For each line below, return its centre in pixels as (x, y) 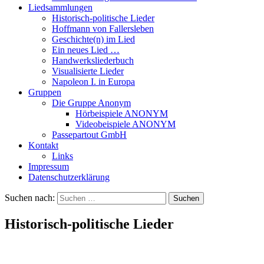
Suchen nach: (30, 197)
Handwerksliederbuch (93, 60)
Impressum (49, 166)
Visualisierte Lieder (88, 71)
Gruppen (45, 92)
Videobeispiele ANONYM (126, 124)
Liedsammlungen (60, 7)
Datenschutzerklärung (69, 177)
